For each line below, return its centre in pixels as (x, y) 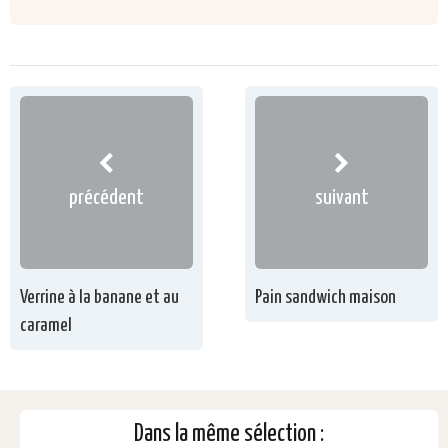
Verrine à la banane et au (99, 298)
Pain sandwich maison (326, 298)
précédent (106, 197)
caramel (46, 326)
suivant (341, 197)
